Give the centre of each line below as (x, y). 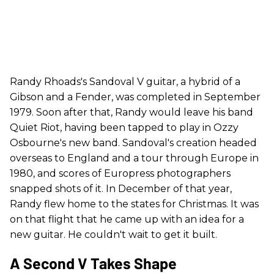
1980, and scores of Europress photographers (120, 173)
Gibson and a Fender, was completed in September (135, 97)
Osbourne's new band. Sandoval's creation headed (133, 143)
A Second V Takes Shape (93, 263)
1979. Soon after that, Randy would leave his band (131, 112)
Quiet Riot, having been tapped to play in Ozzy (124, 127)
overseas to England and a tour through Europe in (134, 158)
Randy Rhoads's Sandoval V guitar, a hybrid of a (125, 81)
